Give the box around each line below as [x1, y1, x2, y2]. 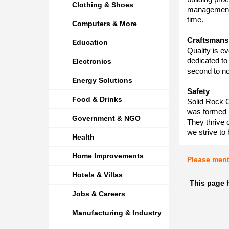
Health [72, 133, 95, 141]
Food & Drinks [72, 95, 122, 103]
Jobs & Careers [72, 190, 125, 198]
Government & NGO [72, 114, 141, 122]
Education [72, 38, 108, 47]
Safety [187, 87, 210, 96]
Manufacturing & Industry [72, 209, 162, 217]
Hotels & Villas [72, 171, 123, 179]
